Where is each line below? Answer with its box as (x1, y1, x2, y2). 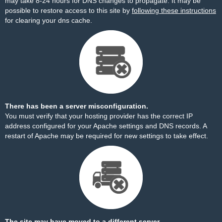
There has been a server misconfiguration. (5, 102, 148, 110)
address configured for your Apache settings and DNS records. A (5, 122, 207, 130)
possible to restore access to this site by (5, 6, 132, 14)
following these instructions (132, 6, 216, 14)
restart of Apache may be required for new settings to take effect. (5, 132, 208, 140)
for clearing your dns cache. (5, 16, 92, 24)
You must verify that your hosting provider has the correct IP (5, 112, 193, 120)
